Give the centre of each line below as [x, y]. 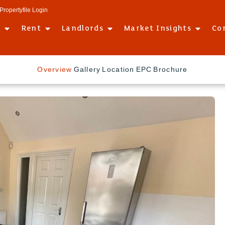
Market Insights [158, 28]
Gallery [87, 69]
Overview [55, 69]
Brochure [171, 69]
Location [118, 69]
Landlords [83, 28]
